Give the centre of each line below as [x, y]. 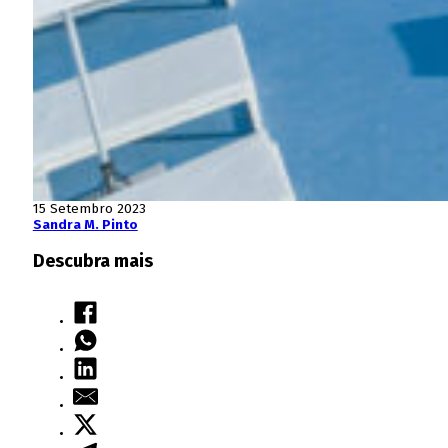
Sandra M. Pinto [85, 224]
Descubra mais [92, 260]
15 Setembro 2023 [89, 208]
